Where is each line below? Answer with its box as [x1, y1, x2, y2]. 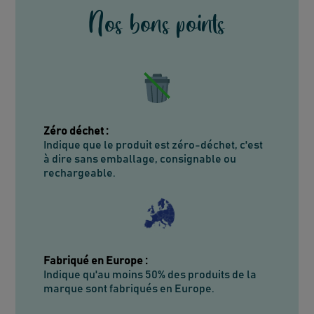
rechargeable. [43, 167, 116, 179]
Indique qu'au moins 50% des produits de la [43, 268, 257, 280]
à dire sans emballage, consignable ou [43, 153, 237, 165]
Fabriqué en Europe [43, 254, 144, 266]
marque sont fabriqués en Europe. [43, 282, 215, 294]
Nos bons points [89, 5, 225, 39]
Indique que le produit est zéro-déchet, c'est [43, 139, 264, 151]
